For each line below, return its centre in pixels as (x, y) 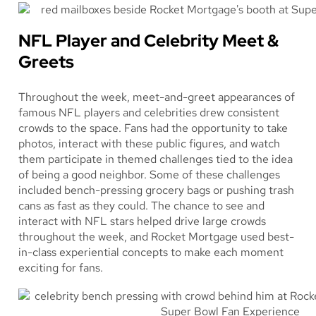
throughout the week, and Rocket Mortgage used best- (156, 236)
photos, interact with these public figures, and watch (149, 143)
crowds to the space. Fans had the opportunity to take (153, 128)
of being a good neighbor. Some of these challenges (149, 174)
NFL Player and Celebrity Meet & (148, 40)
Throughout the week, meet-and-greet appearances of (157, 97)
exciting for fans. (62, 267)
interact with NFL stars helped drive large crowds (142, 221)
